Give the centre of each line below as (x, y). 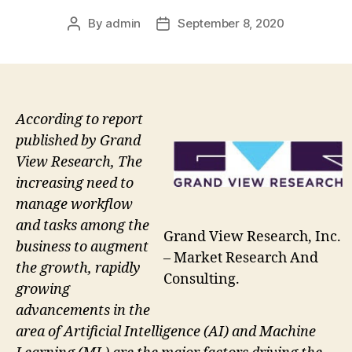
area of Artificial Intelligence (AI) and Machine (166, 332)
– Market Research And (241, 258)
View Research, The (79, 163)
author (92, 42)
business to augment (82, 247)
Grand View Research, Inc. (252, 236)
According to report (79, 120)
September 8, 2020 (231, 24)
